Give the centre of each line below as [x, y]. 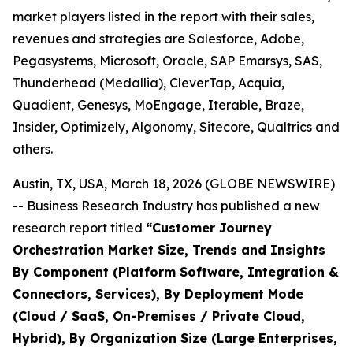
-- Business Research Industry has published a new [166, 206]
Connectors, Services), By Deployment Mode [158, 294]
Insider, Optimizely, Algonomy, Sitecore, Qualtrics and [176, 127]
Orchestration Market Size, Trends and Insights [169, 250]
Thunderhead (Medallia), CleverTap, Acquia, [149, 83]
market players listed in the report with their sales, [163, 17]
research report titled [79, 228]
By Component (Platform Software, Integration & [176, 272]
